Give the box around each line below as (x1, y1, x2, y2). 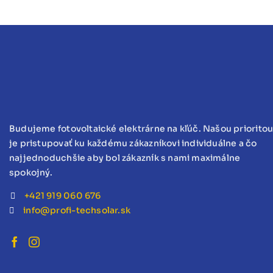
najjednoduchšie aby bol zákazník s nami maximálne (9, 152, 241, 164)
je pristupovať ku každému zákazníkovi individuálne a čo (9, 138, 257, 149)
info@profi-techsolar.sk (23, 205, 131, 216)
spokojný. (9, 167, 52, 179)
